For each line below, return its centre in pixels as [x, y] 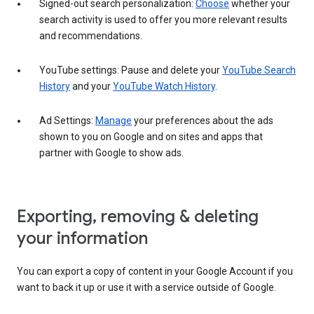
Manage [114, 120]
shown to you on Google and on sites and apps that [151, 136]
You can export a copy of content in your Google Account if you [155, 271]
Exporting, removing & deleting [138, 216]
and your [91, 86]
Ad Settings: [67, 120]
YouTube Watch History [164, 86]
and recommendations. [91, 35]
